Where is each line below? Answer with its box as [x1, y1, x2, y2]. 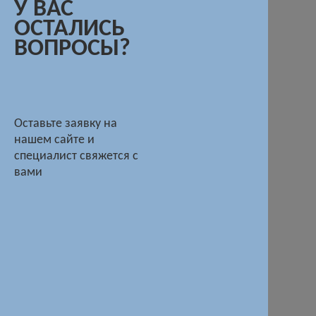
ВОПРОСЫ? [14, 36, 130, 61]
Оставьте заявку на [14, 116, 117, 130]
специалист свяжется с [14, 149, 138, 163]
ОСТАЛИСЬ [14, 16, 125, 42]
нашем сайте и [14, 133, 95, 147]
